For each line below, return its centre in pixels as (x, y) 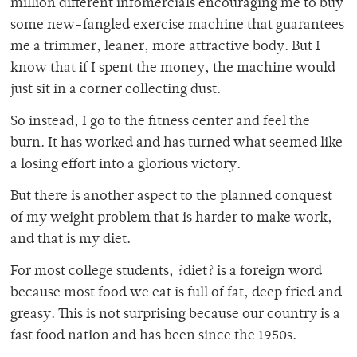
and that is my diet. (71, 240)
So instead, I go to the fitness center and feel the (160, 122)
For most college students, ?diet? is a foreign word (166, 272)
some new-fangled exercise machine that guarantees (177, 26)
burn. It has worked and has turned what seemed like (177, 144)
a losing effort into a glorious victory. (126, 165)
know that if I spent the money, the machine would (173, 69)
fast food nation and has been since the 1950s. (153, 337)
